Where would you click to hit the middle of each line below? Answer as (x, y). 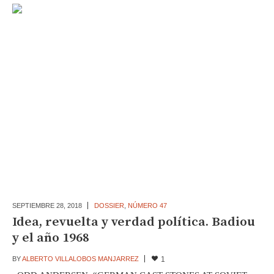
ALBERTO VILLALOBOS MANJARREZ (80, 258)
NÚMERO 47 (147, 205)
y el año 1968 (50, 238)
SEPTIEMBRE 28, (39, 205)
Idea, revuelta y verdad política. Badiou (133, 222)
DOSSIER (109, 205)
